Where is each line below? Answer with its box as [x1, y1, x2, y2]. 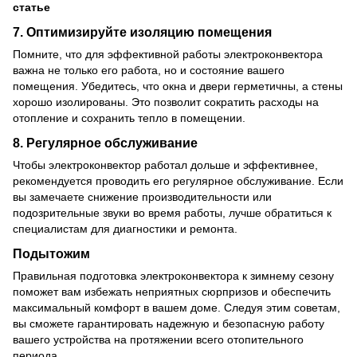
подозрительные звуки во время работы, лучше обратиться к [13, 206, 331, 219]
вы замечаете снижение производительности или [13, 190, 272, 203]
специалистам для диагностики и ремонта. [13, 222, 237, 235]
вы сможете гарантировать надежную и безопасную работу [13, 316, 324, 330]
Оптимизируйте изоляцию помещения [26, 24, 272, 39]
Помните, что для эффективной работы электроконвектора [13, 47, 323, 61]
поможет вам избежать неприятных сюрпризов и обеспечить [13, 284, 331, 298]
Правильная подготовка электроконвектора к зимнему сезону [13, 269, 334, 282]
